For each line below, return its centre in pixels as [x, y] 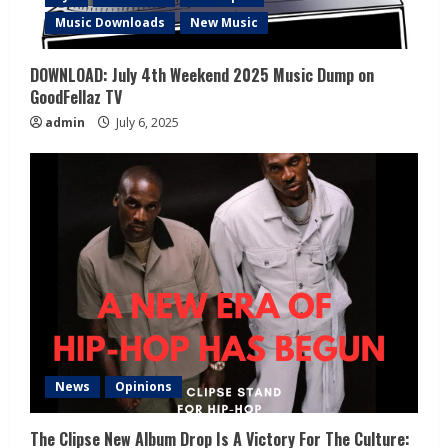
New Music [224, 22]
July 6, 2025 [146, 122]
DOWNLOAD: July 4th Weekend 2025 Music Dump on [202, 74]
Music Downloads [110, 22]
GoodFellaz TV [76, 96]
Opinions [143, 386]
